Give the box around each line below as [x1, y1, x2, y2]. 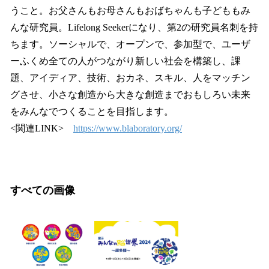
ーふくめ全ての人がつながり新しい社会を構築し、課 [10, 55, 241, 66]
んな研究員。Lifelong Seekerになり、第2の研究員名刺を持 [10, 22, 258, 32]
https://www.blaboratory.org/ [73, 122, 182, 133]
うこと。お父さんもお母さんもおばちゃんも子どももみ [10, 5, 250, 16]
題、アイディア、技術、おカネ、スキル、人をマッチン [10, 72, 250, 83]
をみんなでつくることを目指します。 [10, 106, 174, 116]
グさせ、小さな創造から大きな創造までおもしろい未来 [10, 89, 250, 100]
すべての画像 [10, 184, 75, 196]
